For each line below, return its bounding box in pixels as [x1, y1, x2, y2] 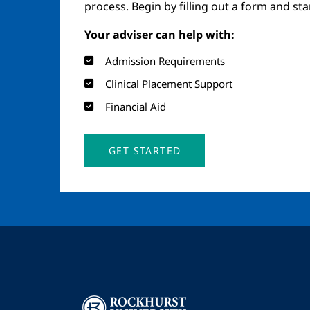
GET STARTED [109, 144, 181, 157]
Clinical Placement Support [105, 77, 232, 91]
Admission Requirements [105, 54, 225, 68]
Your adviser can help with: [84, 27, 235, 42]
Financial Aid [105, 100, 166, 113]
